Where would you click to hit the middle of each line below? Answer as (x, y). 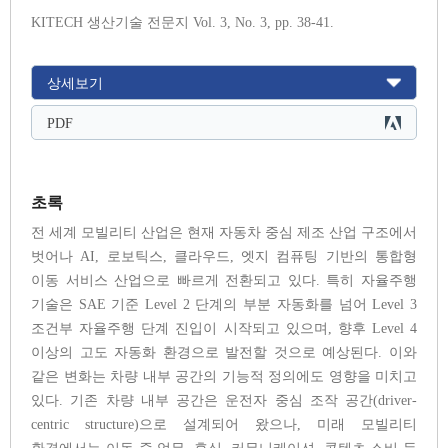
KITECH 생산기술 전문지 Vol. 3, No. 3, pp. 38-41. (182, 23)
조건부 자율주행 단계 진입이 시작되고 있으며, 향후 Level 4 (224, 329)
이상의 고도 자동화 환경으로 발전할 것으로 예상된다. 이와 (224, 353)
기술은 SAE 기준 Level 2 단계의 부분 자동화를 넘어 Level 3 (224, 305)
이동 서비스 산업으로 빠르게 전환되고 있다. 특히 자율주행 (224, 281)
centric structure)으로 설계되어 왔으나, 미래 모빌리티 (224, 425)
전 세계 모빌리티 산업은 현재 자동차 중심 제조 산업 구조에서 (224, 233)
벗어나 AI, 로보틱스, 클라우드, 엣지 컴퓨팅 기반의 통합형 (224, 257)
